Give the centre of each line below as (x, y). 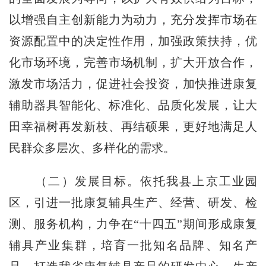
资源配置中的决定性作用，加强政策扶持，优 (133, 41)
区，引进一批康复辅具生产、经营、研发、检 (133, 203)
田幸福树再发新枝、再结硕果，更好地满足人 (133, 127)
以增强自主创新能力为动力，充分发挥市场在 (133, 20)
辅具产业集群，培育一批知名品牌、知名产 (133, 246)
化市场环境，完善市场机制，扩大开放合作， (133, 63)
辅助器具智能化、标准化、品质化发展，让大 (133, 105)
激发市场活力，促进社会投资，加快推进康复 (133, 84)
